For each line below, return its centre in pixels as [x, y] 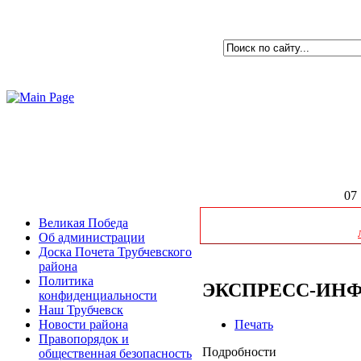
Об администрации [92, 237]
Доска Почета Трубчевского [115, 252]
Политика [66, 281]
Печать [254, 324]
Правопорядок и [84, 339]
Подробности [239, 351]
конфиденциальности [98, 295]
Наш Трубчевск [81, 310]
